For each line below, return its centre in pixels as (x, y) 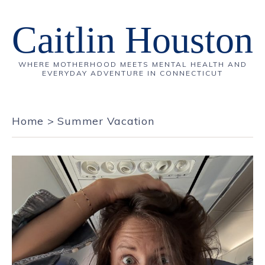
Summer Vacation (106, 121)
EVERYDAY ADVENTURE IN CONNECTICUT (132, 73)
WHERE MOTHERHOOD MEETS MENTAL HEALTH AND (132, 64)
